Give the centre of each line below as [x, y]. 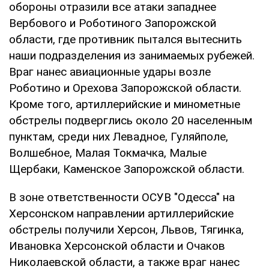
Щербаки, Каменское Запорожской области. [127, 169]
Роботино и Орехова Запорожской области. [125, 88]
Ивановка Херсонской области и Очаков [117, 246]
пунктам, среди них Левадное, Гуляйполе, [119, 137]
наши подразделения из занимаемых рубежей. [132, 56]
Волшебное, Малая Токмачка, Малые [108, 153]
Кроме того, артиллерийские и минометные [125, 104]
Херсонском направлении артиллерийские [121, 214]
